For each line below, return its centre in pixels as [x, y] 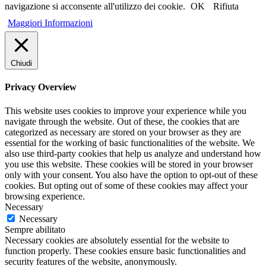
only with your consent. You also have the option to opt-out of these [131, 175]
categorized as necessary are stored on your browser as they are [123, 132]
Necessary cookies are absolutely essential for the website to [117, 240]
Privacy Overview [41, 87]
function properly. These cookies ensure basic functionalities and [125, 251]
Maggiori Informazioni [50, 23]
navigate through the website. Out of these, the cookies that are [122, 121]
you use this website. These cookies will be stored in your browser [129, 164]
